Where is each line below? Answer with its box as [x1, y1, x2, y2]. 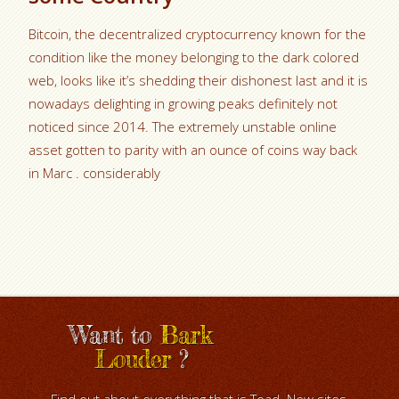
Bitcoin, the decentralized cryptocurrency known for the [28, 24, 367, 43]
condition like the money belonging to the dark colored [28, 47, 360, 66]
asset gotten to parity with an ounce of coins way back [28, 140, 358, 159]
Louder [94, 344, 171, 374]
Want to [69, 320, 151, 350]
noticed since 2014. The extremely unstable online [28, 117, 338, 135]
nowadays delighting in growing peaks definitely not [28, 94, 338, 112]
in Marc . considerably [28, 163, 161, 182]
